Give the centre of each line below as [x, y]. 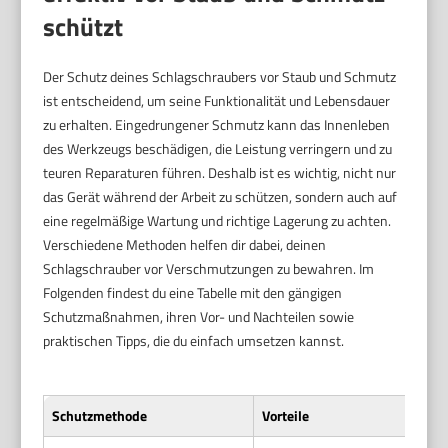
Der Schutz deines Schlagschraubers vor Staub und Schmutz [220, 76]
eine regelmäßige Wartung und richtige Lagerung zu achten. [217, 220]
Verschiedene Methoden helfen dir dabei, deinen [185, 244]
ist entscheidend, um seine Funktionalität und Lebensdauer [217, 100]
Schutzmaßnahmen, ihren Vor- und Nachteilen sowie [199, 316]
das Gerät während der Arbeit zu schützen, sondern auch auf [220, 196]
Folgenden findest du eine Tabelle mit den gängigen [193, 292]
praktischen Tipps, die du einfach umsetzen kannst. [194, 340]
